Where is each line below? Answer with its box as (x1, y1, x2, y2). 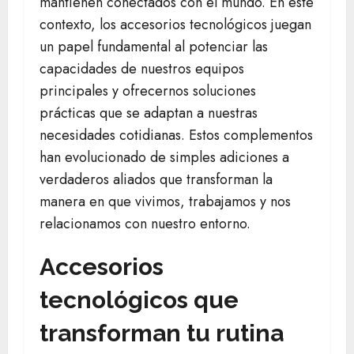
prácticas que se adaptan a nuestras (40, 103, 258, 124)
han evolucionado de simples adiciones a (40, 147, 289, 168)
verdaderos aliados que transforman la (40, 169, 273, 190)
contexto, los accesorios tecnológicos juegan (40, 14, 311, 36)
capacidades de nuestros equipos (40, 58, 244, 80)
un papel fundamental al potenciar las (40, 36, 268, 58)
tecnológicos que (40, 286, 239, 314)
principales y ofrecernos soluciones (40, 81, 256, 102)
